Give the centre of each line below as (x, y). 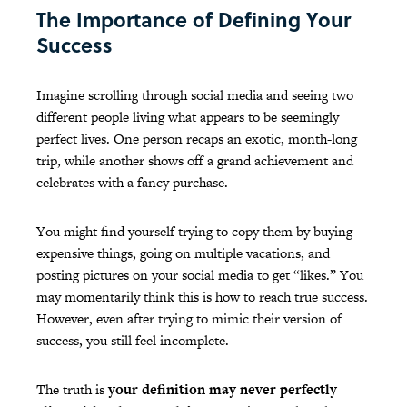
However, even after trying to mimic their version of (189, 319)
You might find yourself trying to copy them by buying (194, 232)
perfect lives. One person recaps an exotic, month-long (197, 139)
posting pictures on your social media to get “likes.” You (200, 275)
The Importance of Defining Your (194, 20)
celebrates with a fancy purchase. (134, 183)
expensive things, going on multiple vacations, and (183, 253)
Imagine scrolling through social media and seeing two (195, 95)
